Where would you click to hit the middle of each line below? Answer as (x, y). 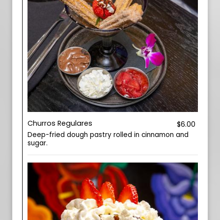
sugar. (38, 143)
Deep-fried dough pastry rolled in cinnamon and (108, 135)
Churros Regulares (60, 123)
